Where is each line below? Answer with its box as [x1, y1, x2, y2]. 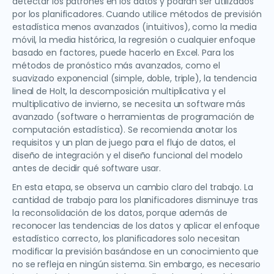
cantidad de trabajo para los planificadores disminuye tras [12, 194, 258, 207]
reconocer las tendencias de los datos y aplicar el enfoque [12, 220, 260, 232]
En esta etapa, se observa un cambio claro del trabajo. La [12, 181, 253, 194]
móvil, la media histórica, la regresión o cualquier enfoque [12, 34, 256, 46]
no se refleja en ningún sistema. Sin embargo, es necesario [12, 258, 261, 271]
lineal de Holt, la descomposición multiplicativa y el [12, 85, 226, 98]
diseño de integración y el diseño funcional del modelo [12, 149, 243, 162]
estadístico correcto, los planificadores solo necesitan [12, 232, 240, 245]
